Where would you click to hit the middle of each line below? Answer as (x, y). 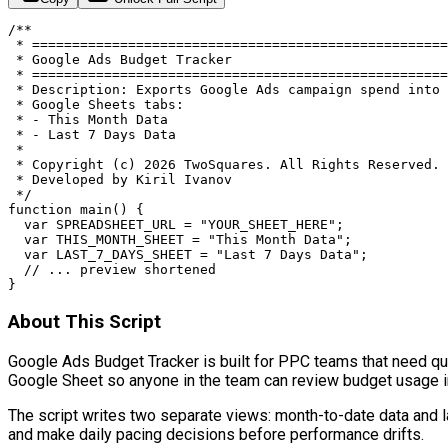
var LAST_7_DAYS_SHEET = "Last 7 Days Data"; (188, 255)
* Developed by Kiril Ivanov (120, 180)
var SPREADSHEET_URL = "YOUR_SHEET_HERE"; (176, 225)
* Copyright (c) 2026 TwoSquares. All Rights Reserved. (224, 165)
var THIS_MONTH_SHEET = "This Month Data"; (180, 240)
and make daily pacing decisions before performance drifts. (216, 434)
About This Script (84, 322)
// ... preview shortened (112, 270)
